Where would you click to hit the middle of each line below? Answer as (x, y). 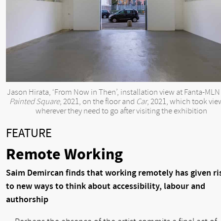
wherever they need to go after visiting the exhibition (121, 111)
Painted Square (34, 102)
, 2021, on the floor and (98, 102)
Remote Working (64, 155)
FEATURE (29, 133)
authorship (27, 200)
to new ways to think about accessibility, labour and (106, 186)
